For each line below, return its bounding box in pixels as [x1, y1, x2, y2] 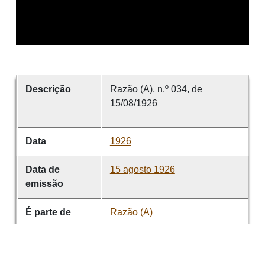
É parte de [25, 207, 71, 217]
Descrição [25, 84, 71, 94]
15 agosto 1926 [109, 164, 175, 174]
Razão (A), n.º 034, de [109, 84, 202, 94]
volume [25, 235, 59, 245]
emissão [25, 179, 63, 189]
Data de [25, 164, 60, 174]
